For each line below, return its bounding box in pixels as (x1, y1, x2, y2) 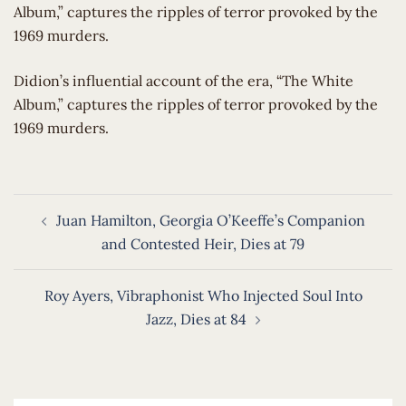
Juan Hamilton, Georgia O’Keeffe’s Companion (55, 211, 365, 229)
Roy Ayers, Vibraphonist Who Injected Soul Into (43, 286, 362, 304)
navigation (13, 217, 103, 244)
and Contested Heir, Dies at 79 (101, 235, 304, 253)
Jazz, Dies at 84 (145, 310, 246, 328)
